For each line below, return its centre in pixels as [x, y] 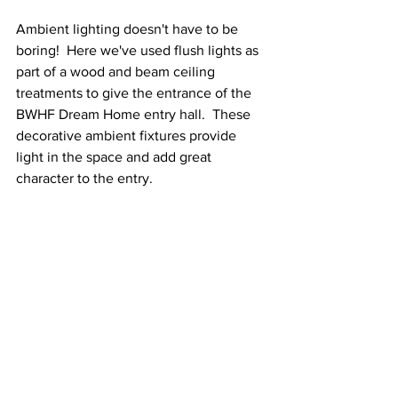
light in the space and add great [115, 157]
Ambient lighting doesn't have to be [129, 29]
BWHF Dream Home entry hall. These [135, 115]
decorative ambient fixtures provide [128, 136]
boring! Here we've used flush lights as [139, 51]
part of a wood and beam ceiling [117, 72]
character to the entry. [86, 179]
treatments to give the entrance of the [135, 93]
